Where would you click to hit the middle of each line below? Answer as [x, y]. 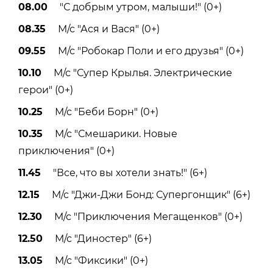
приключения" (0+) [66, 151]
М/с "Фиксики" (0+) [95, 260]
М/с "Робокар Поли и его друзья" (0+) [145, 51]
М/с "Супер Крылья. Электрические [137, 73]
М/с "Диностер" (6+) [97, 238]
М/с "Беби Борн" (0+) [101, 112]
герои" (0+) [46, 90]
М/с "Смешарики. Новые [110, 133]
